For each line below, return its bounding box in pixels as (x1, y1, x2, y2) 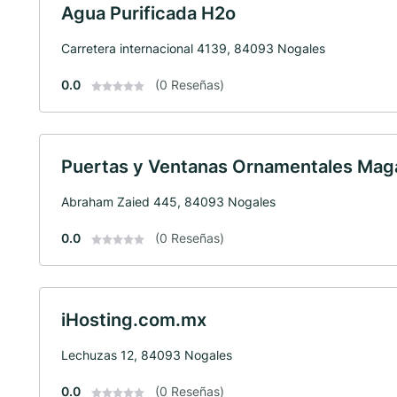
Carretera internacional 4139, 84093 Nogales (61, 40, 325, 56)
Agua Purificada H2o (61, 2, 236, 24)
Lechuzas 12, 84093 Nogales (61, 346, 232, 362)
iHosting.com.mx (61, 308, 206, 331)
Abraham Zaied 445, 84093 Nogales (61, 193, 276, 209)
